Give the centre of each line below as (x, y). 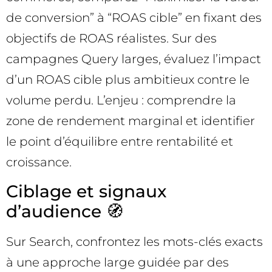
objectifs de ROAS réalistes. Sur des (111, 39)
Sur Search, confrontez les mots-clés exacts (134, 241)
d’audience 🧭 (65, 211)
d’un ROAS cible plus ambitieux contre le (128, 80)
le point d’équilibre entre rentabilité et (120, 142)
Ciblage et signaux (86, 191)
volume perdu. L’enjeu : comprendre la (121, 100)
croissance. (39, 162)
